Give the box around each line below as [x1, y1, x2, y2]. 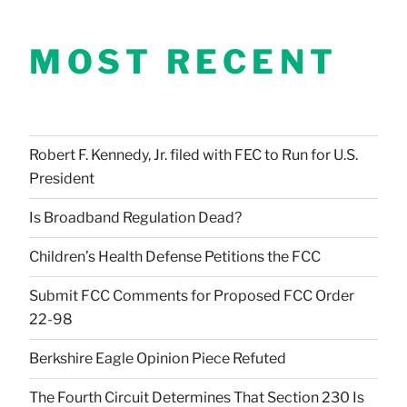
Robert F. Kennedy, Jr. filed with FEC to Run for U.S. [29, 145, 358, 164]
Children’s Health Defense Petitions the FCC [29, 247, 321, 265]
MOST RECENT [29, 41, 339, 82]
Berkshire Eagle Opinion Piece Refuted [29, 349, 286, 367]
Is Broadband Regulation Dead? [29, 208, 242, 226]
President [29, 169, 94, 187]
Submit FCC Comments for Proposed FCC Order [29, 286, 354, 304]
